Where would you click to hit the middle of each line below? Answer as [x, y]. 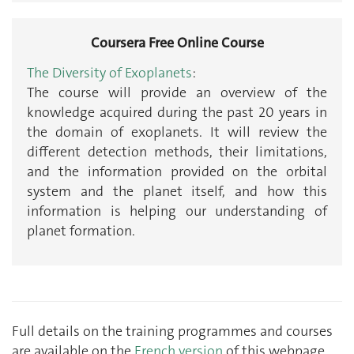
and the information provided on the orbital [177, 171]
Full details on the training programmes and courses [172, 331]
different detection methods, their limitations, [177, 151]
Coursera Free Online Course [177, 43]
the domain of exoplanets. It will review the [177, 132]
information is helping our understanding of [177, 211]
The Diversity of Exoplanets [109, 72]
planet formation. [81, 230]
